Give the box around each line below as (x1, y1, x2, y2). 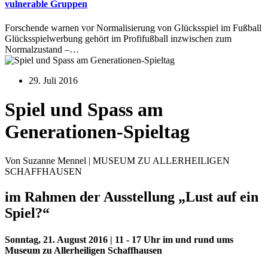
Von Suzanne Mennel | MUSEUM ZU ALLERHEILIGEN (5, 156, 230, 166)
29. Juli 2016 (29, 75, 78, 86)
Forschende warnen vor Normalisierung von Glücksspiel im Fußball (5, 22, 261, 33)
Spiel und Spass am (5, 99, 163, 120)
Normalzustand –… (5, 44, 79, 54)
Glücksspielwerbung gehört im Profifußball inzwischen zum (5, 33, 232, 44)
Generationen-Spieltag (5, 121, 190, 142)
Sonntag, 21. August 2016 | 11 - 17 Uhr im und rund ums (5, 234, 233, 245)
